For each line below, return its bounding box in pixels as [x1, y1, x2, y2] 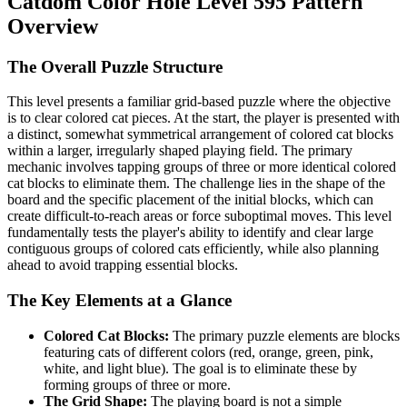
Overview [7, 14, 98, 38]
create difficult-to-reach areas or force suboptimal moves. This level [7, 208, 392, 224]
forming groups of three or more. [44, 376, 231, 392]
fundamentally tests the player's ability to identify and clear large [7, 224, 373, 241]
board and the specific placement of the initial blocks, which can [7, 192, 373, 208]
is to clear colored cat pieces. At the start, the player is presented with [7, 110, 400, 126]
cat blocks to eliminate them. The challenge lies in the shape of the [7, 175, 385, 192]
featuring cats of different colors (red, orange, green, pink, [44, 343, 373, 360]
